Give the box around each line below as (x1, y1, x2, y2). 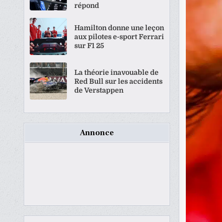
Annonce (80, 128, 114, 138)
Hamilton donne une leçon (74, 23, 165, 32)
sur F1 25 (74, 41, 105, 50)
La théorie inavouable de (74, 68, 159, 76)
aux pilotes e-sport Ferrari (74, 32, 165, 41)
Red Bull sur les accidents (74, 77, 163, 85)
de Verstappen (74, 86, 124, 94)
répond (74, 1, 100, 9)
